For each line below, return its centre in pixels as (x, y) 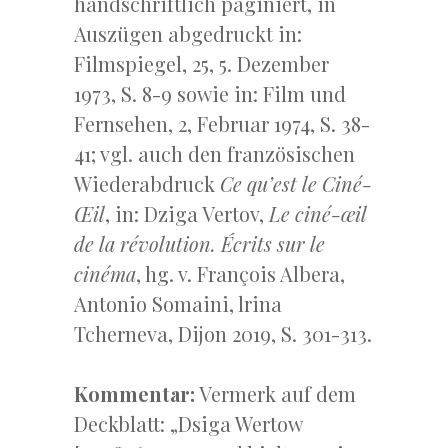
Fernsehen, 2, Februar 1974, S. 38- (222, 123)
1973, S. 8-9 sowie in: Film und (210, 93)
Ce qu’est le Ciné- (296, 183)
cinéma (105, 273)
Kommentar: (134, 393)
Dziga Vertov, (206, 213)
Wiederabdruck (147, 183)
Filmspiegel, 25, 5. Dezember (201, 63)
